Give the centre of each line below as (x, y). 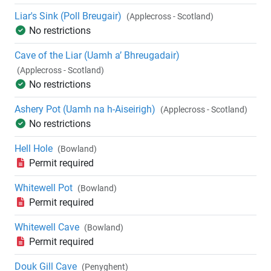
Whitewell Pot (44, 188)
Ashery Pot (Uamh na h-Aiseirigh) (85, 109)
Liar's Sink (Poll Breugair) (68, 16)
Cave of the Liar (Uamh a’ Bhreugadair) (97, 56)
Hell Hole (34, 149)
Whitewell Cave (47, 227)
